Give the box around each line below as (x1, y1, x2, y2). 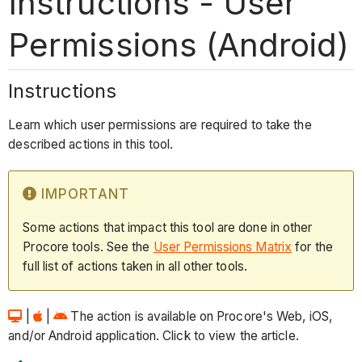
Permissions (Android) (8, 24, 349, 65)
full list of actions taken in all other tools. (23, 258, 247, 274)
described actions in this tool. (8, 137, 174, 153)
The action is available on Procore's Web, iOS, (70, 308, 333, 324)
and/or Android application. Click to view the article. (8, 327, 299, 343)
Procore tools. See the (23, 238, 154, 255)
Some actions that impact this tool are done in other (23, 219, 313, 235)
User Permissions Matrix (153, 238, 293, 255)
